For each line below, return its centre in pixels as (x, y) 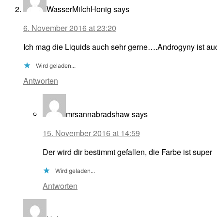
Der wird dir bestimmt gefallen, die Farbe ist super (127, 152)
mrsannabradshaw (98, 114)
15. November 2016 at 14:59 (91, 133)
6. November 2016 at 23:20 (70, 28)
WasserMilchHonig (79, 9)
